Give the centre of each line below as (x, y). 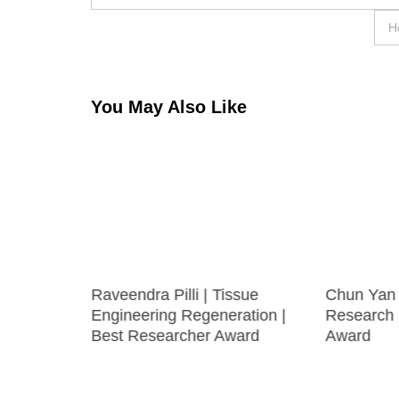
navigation (155, 27)
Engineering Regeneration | (188, 316)
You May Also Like (169, 107)
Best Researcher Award (175, 336)
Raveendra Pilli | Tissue (174, 295)
